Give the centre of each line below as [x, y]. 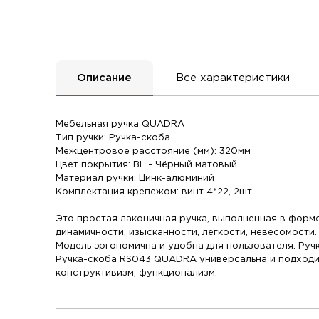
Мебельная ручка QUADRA [120, 124]
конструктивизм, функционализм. [137, 273]
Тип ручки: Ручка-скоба [113, 138]
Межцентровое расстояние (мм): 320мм [153, 151]
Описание [105, 78]
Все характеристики [233, 78]
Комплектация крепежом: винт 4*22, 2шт [154, 192]
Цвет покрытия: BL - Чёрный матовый [147, 165]
